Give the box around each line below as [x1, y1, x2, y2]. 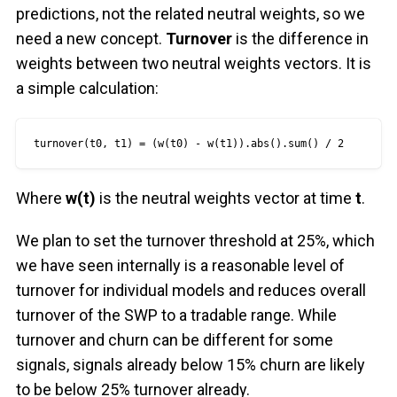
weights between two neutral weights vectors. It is [15, 54, 371, 74]
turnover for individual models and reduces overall [15, 281, 366, 300]
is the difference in [231, 29, 369, 49]
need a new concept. [15, 29, 166, 49]
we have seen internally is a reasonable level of [15, 256, 345, 276]
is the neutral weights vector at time [95, 189, 355, 208]
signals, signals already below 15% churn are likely [15, 355, 365, 375]
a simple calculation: [15, 79, 159, 98]
